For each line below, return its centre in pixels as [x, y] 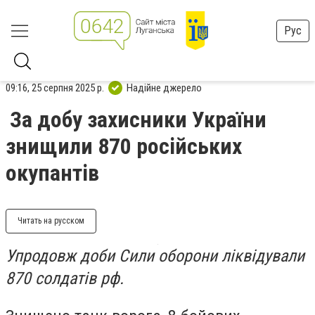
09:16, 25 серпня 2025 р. [55, 88]
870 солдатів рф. [65, 278]
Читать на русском [51, 221]
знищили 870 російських [124, 146]
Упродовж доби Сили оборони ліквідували [155, 256]
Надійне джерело [164, 88]
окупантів [52, 173]
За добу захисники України [138, 120]
